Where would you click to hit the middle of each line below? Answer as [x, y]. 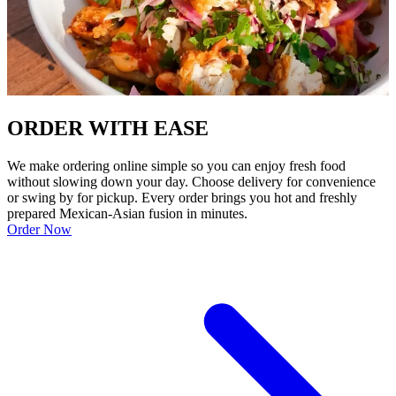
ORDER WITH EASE [108, 128]
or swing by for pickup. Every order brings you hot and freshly [182, 197]
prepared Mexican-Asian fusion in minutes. [127, 213]
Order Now [39, 229]
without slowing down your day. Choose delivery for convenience [191, 181]
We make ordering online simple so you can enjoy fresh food [176, 165]
